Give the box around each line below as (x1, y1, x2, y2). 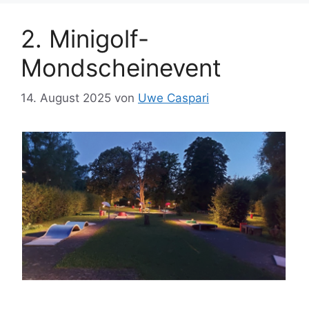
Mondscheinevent (21, 52, 221, 82)
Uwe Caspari (138, 91, 209, 106)
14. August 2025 (21, 91, 111, 106)
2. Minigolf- (21, 23, 149, 53)
